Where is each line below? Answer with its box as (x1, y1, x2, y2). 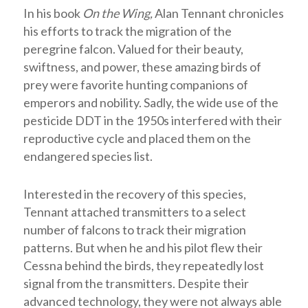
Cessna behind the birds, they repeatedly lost (23, 257, 264, 273)
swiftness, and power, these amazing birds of (23, 58, 261, 74)
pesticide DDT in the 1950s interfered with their (23, 112, 282, 128)
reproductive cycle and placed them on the (23, 130, 251, 146)
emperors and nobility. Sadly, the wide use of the (23, 94, 278, 110)
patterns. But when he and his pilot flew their (23, 239, 263, 255)
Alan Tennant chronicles (152, 5, 284, 21)
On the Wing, (82, 5, 153, 21)
